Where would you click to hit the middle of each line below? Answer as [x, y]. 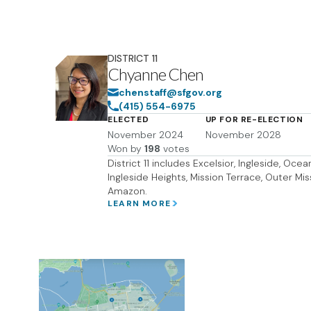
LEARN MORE [139, 203]
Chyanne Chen [155, 74]
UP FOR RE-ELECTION [254, 119]
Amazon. [127, 191]
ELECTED [128, 119]
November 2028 [243, 135]
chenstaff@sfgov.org [170, 92]
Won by [125, 149]
